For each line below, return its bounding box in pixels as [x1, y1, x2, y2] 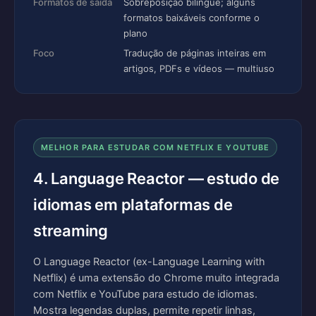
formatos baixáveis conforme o [123, 12, 260, 23]
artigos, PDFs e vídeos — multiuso [123, 63, 274, 74]
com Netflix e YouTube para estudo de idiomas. [33, 288, 257, 300]
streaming [33, 221, 109, 240]
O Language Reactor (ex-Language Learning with [33, 255, 265, 268]
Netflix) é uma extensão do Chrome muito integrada [33, 272, 279, 284]
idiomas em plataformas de [33, 195, 233, 214]
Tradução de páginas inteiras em [123, 47, 266, 59]
